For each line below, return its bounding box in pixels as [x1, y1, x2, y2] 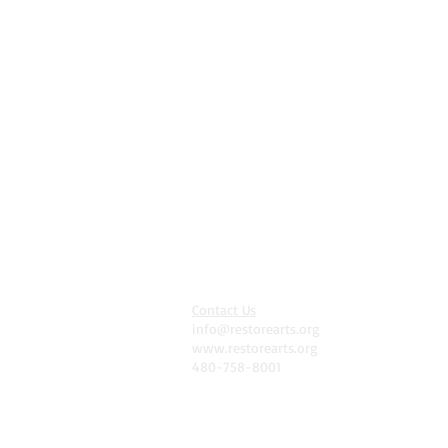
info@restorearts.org [192, 319, 320, 337]
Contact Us [192, 300, 256, 318]
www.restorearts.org [192, 338, 318, 356]
